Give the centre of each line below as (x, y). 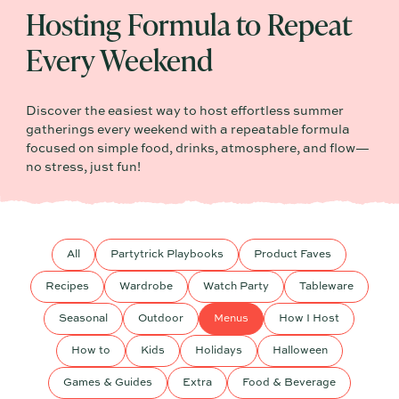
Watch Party (236, 286)
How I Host (309, 318)
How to (90, 350)
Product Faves (293, 254)
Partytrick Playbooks (167, 254)
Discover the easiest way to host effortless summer (185, 112)
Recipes (67, 286)
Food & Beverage (289, 383)
